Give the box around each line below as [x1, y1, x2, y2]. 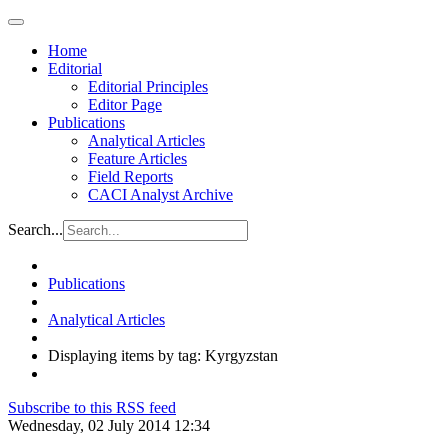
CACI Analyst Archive [88, 186, 233, 203]
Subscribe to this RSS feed [8, 399, 176, 416]
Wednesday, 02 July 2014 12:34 [8, 417, 210, 434]
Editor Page [88, 96, 162, 113]
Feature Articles [88, 150, 187, 167]
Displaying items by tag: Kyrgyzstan [48, 347, 278, 364]
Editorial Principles [88, 78, 208, 95]
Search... [8, 221, 63, 238]
